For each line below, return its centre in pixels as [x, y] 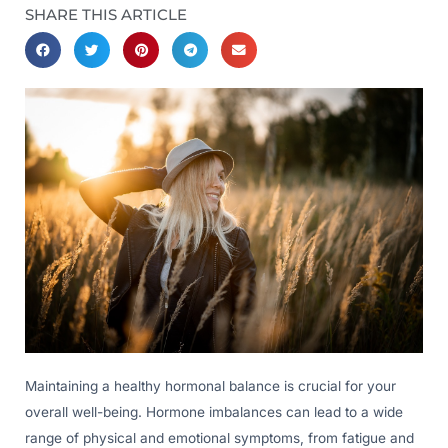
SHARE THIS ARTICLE [106, 15]
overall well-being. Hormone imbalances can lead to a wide [214, 412]
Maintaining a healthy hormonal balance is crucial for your [210, 386]
